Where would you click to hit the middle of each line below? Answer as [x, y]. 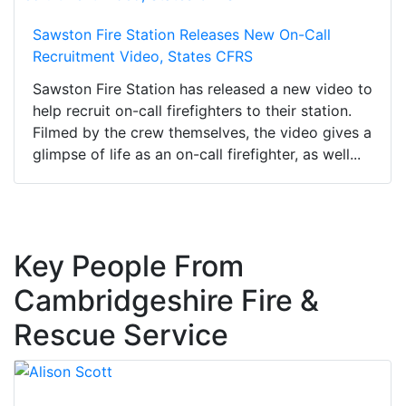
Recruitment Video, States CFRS [143, 57]
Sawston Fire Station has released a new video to [203, 89]
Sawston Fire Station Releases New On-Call [182, 35]
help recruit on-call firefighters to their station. [192, 111]
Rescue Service [121, 335]
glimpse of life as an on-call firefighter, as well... [197, 155]
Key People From [129, 266]
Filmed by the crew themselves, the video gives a [202, 133]
